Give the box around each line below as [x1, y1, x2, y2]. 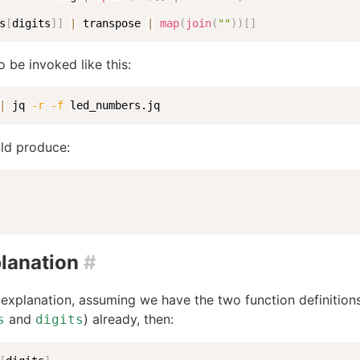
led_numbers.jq [63, 99, 160, 112]
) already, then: [84, 310, 174, 327]
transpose [76, 16, 147, 30]
